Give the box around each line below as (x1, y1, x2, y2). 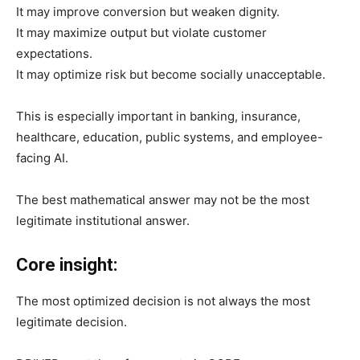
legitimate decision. (16, 313, 127, 329)
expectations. (16, 45, 92, 61)
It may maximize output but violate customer (16, 24, 267, 40)
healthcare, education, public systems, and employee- (16, 129, 323, 145)
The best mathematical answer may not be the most (16, 191, 309, 207)
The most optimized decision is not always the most (16, 292, 310, 309)
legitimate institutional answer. (16, 212, 190, 228)
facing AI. (16, 149, 68, 166)
